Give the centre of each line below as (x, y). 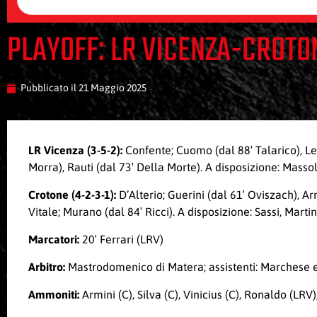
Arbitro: (48, 267)
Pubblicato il (50, 88)
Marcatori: (54, 240)
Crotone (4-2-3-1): (72, 195)
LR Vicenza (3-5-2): (77, 150)
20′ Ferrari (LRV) (121, 240)
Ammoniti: (55, 295)
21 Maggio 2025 (113, 88)
